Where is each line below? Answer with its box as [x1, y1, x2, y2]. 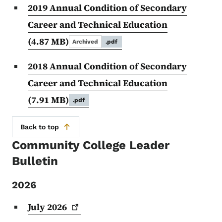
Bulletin [12, 154, 58, 168]
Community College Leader [12, 138, 169, 152]
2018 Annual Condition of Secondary [28, 60, 187, 72]
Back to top [20, 123, 59, 131]
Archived [72, 38, 98, 45]
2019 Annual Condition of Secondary [28, 1, 187, 14]
